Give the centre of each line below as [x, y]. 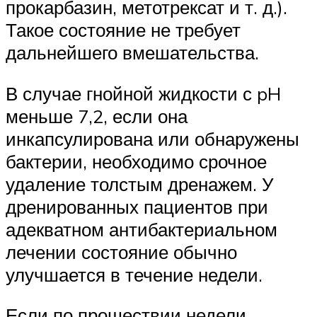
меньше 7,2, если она [97, 116]
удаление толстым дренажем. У [140, 184]
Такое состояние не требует [123, 30]
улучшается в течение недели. [137, 274]
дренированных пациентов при [137, 206]
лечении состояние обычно [121, 252]
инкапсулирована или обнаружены [152, 138]
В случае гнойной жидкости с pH [143, 93]
